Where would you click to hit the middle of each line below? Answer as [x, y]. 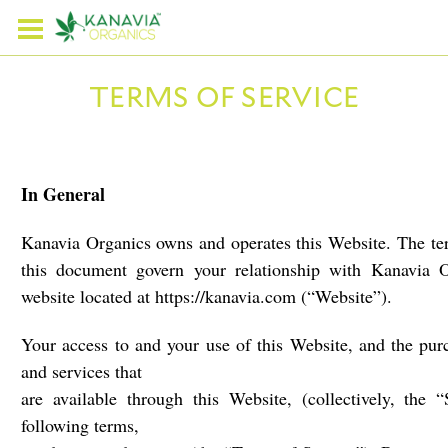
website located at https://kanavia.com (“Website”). [206, 296]
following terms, [80, 425]
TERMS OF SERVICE [224, 97]
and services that [81, 371]
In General [63, 194]
